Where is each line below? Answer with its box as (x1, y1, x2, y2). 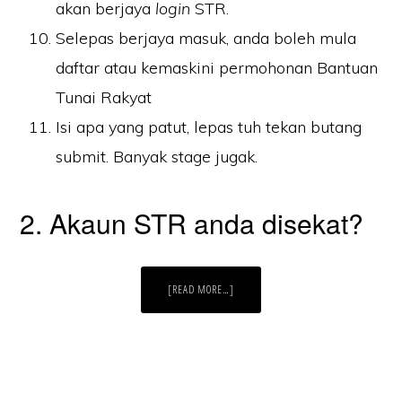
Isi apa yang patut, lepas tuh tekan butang (56, 117, 363, 138)
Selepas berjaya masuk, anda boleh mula (56, 28, 357, 49)
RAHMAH (233, 356, 273, 372)
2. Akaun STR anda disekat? (20, 204, 364, 243)
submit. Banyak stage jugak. (56, 146, 258, 168)
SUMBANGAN (233, 335, 290, 351)
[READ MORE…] (168, 282, 234, 298)
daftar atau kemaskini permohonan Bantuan (56, 57, 379, 79)
